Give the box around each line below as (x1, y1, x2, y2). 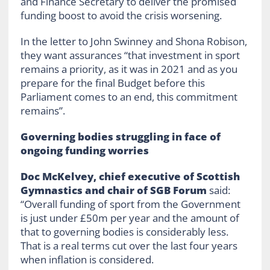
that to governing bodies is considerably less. (20, 225, 228, 239)
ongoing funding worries (20, 143, 149, 158)
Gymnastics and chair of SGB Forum (20, 183, 209, 198)
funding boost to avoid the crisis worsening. (20, 8, 222, 23)
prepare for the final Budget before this (20, 76, 205, 90)
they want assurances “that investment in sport (20, 48, 240, 63)
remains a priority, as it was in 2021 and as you (20, 62, 237, 77)
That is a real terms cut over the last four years (20, 239, 237, 253)
